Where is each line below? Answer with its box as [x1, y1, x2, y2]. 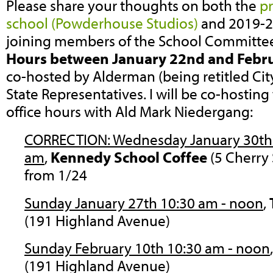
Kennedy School [51, 147, 160, 166]
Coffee [163, 147, 207, 166]
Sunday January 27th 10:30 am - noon [24, 193, 263, 212]
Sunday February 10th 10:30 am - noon [24, 238, 270, 258]
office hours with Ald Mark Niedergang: [6, 102, 253, 121]
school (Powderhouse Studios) [6, 13, 198, 33]
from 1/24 [24, 165, 87, 184]
